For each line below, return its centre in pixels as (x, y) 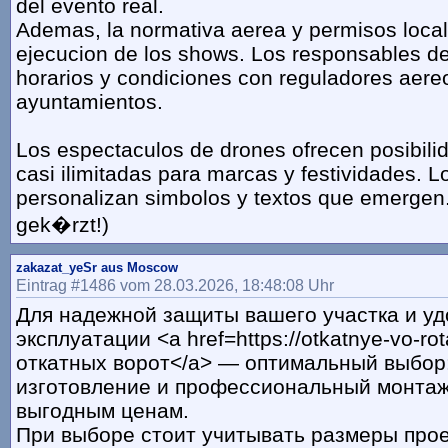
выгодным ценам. (102, 411)
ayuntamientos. (89, 102)
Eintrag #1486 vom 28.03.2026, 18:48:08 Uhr (175, 285)
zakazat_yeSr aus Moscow (97, 268)
